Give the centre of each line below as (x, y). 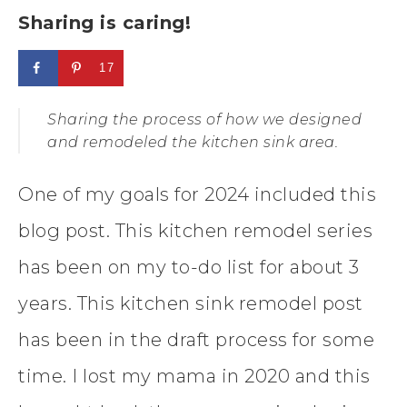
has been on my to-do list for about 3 (189, 267)
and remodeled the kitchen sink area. (193, 142)
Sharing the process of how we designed (204, 119)
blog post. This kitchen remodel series (195, 230)
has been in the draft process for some (196, 339)
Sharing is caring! (104, 22)
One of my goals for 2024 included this (197, 194)
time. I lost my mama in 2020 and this (194, 376)
